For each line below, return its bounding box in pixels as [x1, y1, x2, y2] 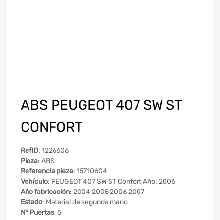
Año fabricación [21, 188, 70, 196]
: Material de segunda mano [42, 198, 128, 206]
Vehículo [21, 177, 48, 186]
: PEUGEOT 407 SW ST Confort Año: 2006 [48, 177, 175, 186]
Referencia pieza [21, 167, 73, 175]
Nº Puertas [21, 208, 54, 217]
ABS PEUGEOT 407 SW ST [21, 97, 182, 113]
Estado [21, 198, 42, 206]
